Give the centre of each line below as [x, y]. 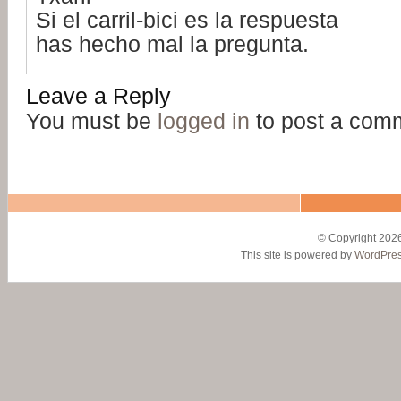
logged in [204, 121]
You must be [92, 121]
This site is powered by [297, 255]
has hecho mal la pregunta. [172, 44]
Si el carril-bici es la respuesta [187, 20]
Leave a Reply [98, 95]
